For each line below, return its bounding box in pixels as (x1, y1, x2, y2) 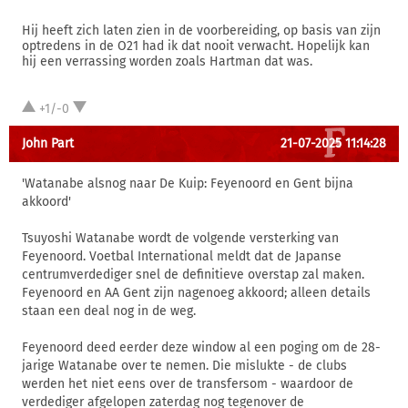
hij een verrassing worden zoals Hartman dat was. (22, 54, 312, 69)
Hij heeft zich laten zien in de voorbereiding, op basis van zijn (22, 23, 381, 38)
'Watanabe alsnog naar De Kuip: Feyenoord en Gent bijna (22, 176, 353, 191)
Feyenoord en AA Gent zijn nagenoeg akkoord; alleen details (22, 285, 371, 301)
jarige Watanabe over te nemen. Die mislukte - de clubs (22, 358, 347, 373)
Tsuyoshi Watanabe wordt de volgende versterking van (22, 230, 339, 246)
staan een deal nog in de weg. (22, 303, 196, 319)
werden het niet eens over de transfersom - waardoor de (22, 376, 353, 392)
